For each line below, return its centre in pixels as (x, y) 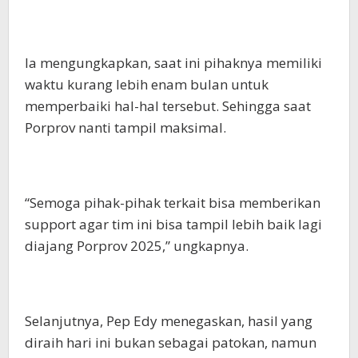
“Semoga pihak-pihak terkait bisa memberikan (173, 202)
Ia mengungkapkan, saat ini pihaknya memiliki (173, 62)
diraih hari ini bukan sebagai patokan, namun (171, 342)
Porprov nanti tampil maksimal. (125, 127)
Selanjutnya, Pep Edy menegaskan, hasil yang (169, 320)
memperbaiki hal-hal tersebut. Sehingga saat (168, 105)
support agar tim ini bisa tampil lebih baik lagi (173, 224)
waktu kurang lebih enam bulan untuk (147, 84)
